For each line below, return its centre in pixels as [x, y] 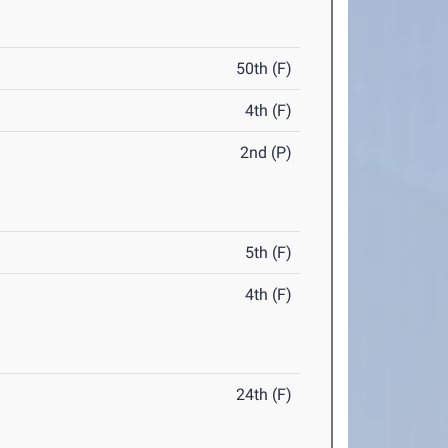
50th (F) [264, 69]
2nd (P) [266, 153]
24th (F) [264, 395]
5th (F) [269, 253]
